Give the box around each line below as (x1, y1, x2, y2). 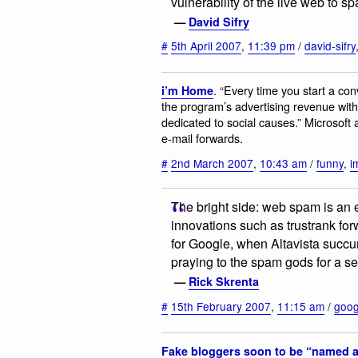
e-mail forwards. (161, 129, 243, 147)
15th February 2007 (171, 297, 271, 314)
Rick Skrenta (189, 273, 259, 290)
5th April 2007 (171, 38, 241, 54)
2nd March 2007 (171, 154, 253, 171)
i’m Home (161, 82, 213, 99)
